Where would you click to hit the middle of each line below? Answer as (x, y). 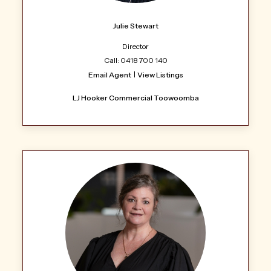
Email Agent (109, 74)
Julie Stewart (135, 25)
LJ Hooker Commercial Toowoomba (135, 97)
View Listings (160, 74)
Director (135, 46)
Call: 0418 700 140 (135, 60)
